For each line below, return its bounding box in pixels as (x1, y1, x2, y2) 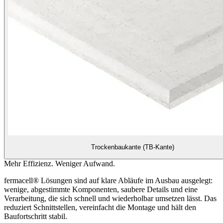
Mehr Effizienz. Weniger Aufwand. (4, 159, 115, 168)
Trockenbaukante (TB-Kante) (91, 143, 174, 151)
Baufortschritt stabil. (4, 212, 67, 221)
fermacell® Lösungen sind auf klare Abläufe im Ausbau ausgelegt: (4, 176, 213, 185)
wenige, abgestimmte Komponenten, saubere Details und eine (4, 185, 198, 194)
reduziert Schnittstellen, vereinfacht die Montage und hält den (4, 203, 196, 212)
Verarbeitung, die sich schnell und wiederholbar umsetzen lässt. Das (4, 194, 217, 203)
